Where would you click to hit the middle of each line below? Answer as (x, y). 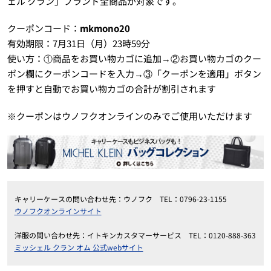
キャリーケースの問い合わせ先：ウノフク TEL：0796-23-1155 (120, 198)
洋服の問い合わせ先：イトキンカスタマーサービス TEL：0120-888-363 (135, 235)
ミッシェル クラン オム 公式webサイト (79, 247)
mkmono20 (105, 28)
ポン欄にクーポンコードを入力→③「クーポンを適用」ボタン (134, 74)
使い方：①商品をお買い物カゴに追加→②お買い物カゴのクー (134, 59)
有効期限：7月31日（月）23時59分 (78, 44)
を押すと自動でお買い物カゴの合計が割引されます (111, 89)
